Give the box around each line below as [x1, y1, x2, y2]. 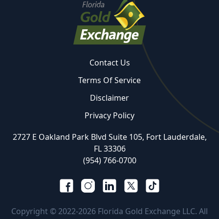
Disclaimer [90, 92, 129, 104]
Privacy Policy [85, 110, 134, 121]
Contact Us [89, 57, 130, 68]
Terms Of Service [78, 75, 141, 86]
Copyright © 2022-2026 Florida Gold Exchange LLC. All [11, 206, 208, 217]
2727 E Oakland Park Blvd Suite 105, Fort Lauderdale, [12, 131, 207, 143]
